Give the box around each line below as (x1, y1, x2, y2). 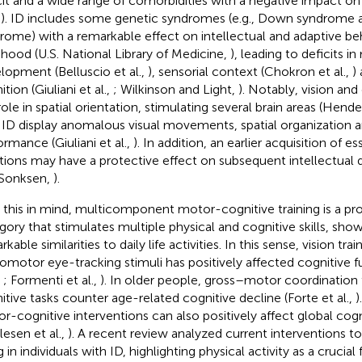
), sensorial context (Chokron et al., (147, 63, 352, 79)
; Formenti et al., (2, 271, 100, 288)
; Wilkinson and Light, (112, 81, 238, 97)
